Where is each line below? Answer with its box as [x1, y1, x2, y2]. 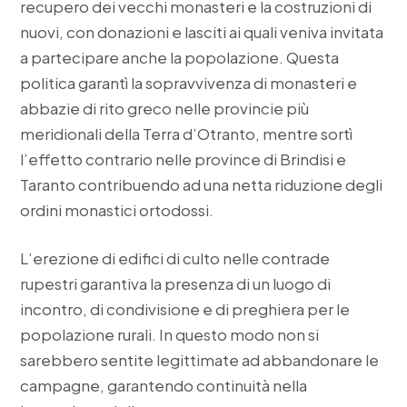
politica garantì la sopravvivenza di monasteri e [20, 72, 358, 93]
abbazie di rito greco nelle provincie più [20, 97, 310, 118]
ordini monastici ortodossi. [20, 199, 214, 220]
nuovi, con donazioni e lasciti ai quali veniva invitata [20, 21, 384, 42]
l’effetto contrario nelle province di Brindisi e [20, 148, 347, 169]
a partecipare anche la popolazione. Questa [20, 46, 340, 67]
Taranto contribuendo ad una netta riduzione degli [20, 174, 383, 194]
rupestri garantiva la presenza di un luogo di [20, 273, 332, 294]
